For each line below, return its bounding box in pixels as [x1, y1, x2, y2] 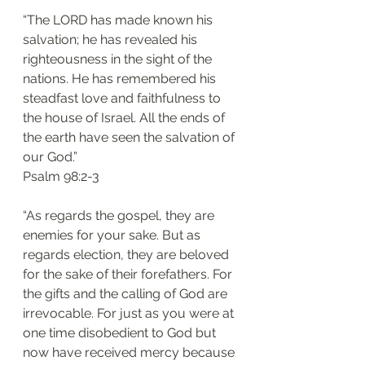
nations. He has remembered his [23, 71, 219, 86]
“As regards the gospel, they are [23, 208, 218, 223]
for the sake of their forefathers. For [23, 266, 235, 282]
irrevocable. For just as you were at [23, 306, 237, 321]
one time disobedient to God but [23, 325, 219, 341]
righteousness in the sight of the [23, 51, 215, 67]
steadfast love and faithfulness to [23, 90, 224, 106]
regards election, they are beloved [23, 247, 232, 262]
